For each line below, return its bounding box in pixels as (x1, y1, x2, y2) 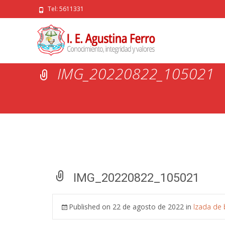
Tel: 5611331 (46, 5, 84, 13)
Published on (69, 202, 113, 211)
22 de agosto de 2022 (113, 202, 184, 211)
